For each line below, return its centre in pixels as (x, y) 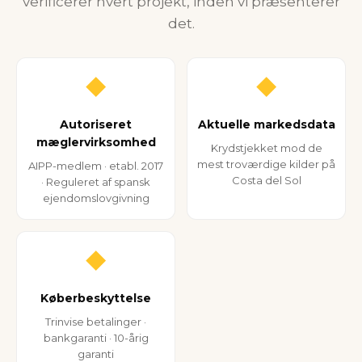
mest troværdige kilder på (266, 164)
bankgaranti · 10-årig (96, 338)
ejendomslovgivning (96, 198)
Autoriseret (96, 124)
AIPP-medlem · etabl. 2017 (96, 166)
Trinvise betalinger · (96, 322)
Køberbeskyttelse (96, 298)
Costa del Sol (266, 180)
